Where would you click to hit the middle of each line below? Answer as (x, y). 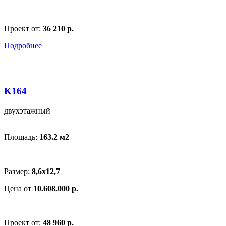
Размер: (18, 172)
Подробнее (23, 45)
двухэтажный (27, 111)
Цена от (19, 189)
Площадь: (22, 137)
